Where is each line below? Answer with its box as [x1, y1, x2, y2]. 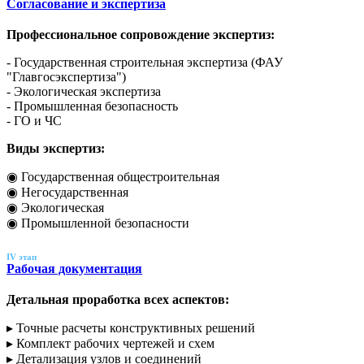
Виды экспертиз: [6, 141, 105, 155]
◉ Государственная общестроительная [6, 169, 219, 184]
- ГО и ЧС [6, 113, 62, 128]
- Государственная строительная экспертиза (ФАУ [6, 54, 283, 69]
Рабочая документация [6, 261, 142, 275]
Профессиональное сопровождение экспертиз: [6, 27, 275, 41]
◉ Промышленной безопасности [6, 215, 189, 230]
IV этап [6, 251, 37, 262]
